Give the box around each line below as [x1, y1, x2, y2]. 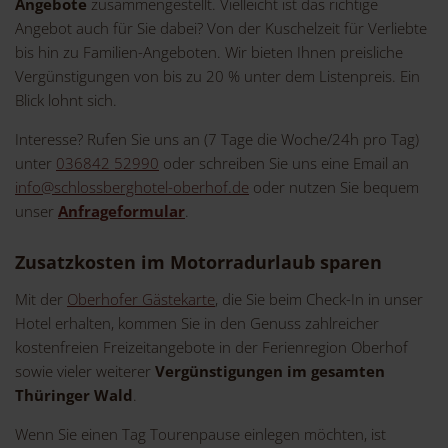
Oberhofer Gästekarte [67, 289, 215, 310]
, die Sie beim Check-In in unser [215, 289, 423, 310]
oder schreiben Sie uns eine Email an [159, 153, 409, 174]
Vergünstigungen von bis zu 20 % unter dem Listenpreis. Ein [15, 66, 420, 87]
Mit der [15, 289, 67, 310]
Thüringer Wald [15, 385, 133, 406]
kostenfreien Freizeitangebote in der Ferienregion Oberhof [15, 337, 408, 358]
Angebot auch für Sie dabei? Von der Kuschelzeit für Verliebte [15, 18, 427, 39]
